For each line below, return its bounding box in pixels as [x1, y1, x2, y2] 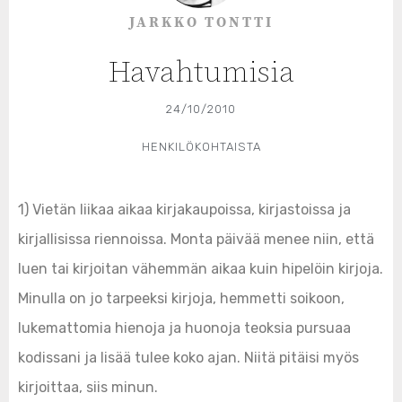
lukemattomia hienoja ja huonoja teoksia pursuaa [18, 319, 351, 337]
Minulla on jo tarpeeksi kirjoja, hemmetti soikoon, [18, 290, 345, 308]
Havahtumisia [108, 55, 294, 92]
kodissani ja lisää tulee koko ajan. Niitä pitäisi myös [18, 349, 359, 367]
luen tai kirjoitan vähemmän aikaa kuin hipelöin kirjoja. [18, 260, 383, 278]
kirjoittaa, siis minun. [18, 379, 158, 397]
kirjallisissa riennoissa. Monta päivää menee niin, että [18, 231, 374, 249]
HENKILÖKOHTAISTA [141, 140, 261, 154]
